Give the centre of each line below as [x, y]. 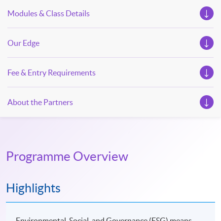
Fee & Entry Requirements [52, 73]
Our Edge [23, 43]
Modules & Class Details [49, 14]
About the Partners [40, 102]
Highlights [33, 188]
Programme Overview [67, 156]
